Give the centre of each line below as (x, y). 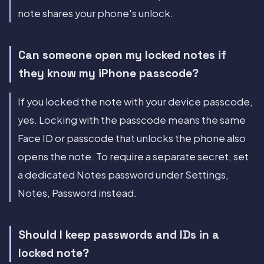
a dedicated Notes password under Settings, (123, 174)
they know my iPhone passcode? (108, 74)
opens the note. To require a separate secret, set (133, 156)
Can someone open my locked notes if (122, 55)
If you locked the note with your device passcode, (135, 101)
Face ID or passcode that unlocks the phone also (132, 138)
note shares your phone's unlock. (95, 14)
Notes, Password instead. (77, 193)
